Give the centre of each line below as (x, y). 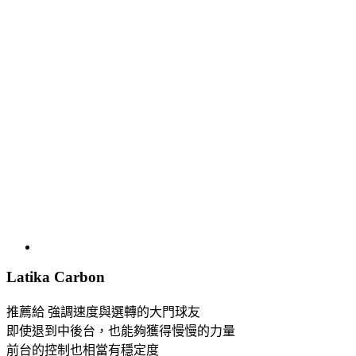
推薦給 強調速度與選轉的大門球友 (103, 312)
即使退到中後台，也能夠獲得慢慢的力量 (121, 331)
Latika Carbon (56, 277)
